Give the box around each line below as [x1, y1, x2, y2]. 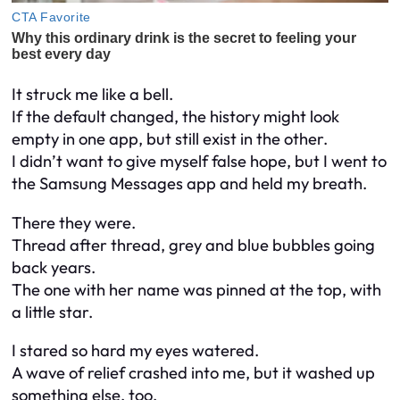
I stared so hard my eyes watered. [12, 340, 259, 362]
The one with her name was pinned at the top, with [12, 279, 381, 300]
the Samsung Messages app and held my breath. [12, 173, 367, 195]
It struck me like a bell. [12, 84, 173, 105]
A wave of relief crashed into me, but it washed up [12, 362, 375, 384]
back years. [12, 256, 96, 278]
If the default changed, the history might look [12, 106, 339, 128]
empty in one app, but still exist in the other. [12, 129, 328, 150]
